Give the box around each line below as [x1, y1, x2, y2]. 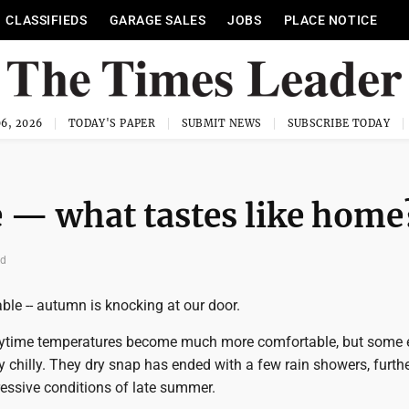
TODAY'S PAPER [68, 117, 156, 130]
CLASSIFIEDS [5, 13, 88, 27]
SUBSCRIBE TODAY [287, 117, 391, 130]
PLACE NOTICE [283, 13, 378, 27]
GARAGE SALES [109, 13, 206, 27]
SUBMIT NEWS [181, 117, 262, 130]
